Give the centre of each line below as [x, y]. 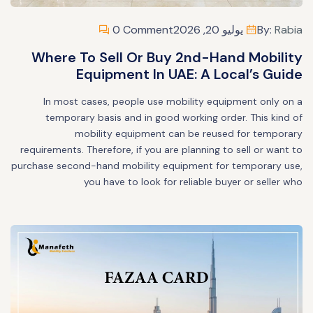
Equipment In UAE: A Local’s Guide [189, 74]
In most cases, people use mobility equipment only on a [173, 101]
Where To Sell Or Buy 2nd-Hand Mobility [167, 57]
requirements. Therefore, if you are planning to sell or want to [161, 149]
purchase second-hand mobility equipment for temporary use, [157, 165]
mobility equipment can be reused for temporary [189, 133]
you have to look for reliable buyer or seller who [193, 181]
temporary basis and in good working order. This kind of [174, 117]
